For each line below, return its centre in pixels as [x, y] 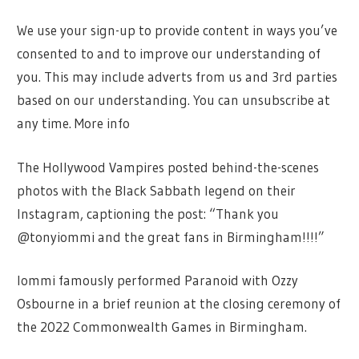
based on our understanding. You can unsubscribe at [174, 100]
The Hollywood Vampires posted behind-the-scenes [168, 167]
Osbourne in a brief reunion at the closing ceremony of [179, 304]
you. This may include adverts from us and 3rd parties [177, 77]
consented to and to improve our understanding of [169, 54]
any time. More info [74, 123]
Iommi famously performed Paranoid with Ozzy [158, 280]
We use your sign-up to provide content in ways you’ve [177, 30]
